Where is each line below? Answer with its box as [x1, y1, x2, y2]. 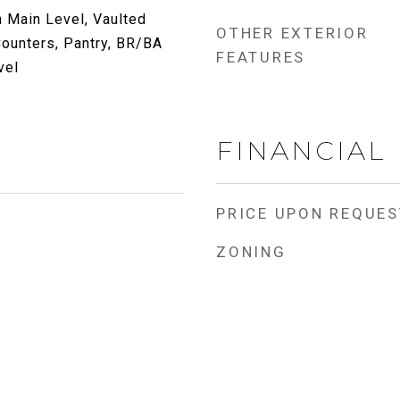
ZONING [216, 243, 287, 261]
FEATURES [216, 48, 305, 66]
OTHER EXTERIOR [216, 24, 369, 42]
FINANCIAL [216, 135, 386, 166]
